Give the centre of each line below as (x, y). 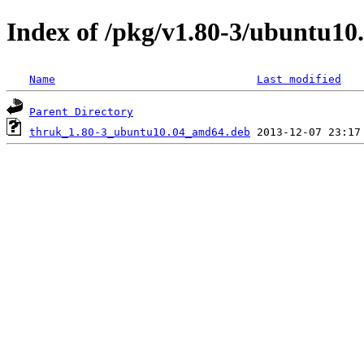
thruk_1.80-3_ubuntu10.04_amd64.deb (140, 132)
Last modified (299, 79)
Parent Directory (81, 111)
